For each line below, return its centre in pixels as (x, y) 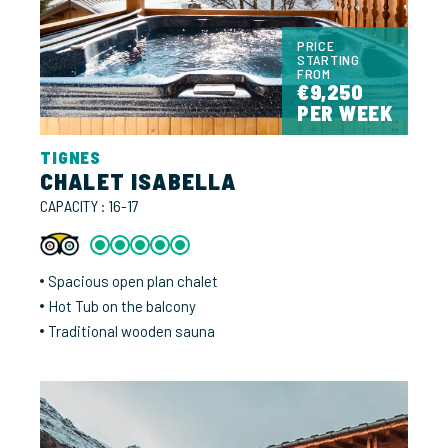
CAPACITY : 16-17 (89, 205)
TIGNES (71, 157)
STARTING (328, 59)
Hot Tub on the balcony (122, 306)
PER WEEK (345, 112)
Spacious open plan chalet (133, 281)
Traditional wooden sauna (131, 331)
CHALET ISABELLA (138, 181)
